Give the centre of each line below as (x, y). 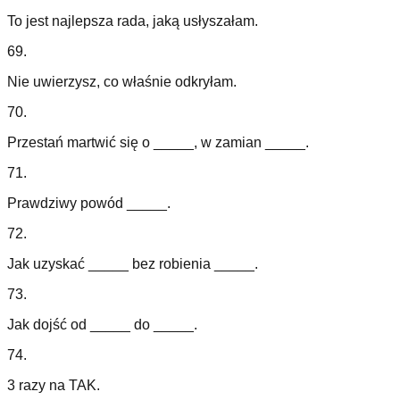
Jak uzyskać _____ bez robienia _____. (133, 264)
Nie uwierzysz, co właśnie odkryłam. (122, 82)
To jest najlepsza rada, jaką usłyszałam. (133, 21)
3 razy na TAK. (54, 386)
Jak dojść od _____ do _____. (102, 325)
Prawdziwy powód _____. (89, 204)
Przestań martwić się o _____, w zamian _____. (158, 143)
